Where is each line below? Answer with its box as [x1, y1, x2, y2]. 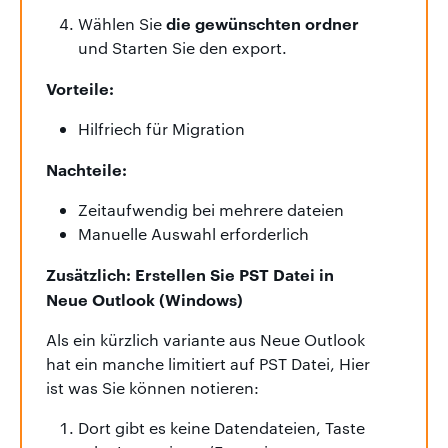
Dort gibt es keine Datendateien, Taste [78, 416, 365, 438]
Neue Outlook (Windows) [46, 287, 243, 310]
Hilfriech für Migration [78, 117, 245, 139]
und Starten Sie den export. [78, 36, 287, 58]
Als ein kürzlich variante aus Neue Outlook [46, 328, 365, 350]
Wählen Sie [78, 12, 166, 34]
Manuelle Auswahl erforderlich [78, 222, 309, 244]
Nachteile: [46, 157, 127, 180]
